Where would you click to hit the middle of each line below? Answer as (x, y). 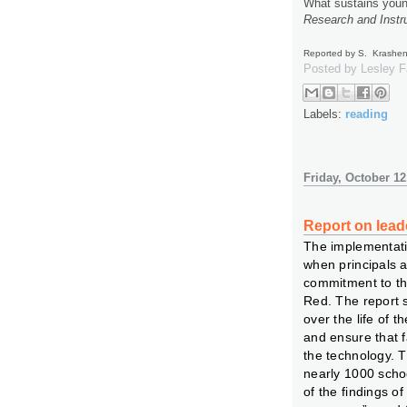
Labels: (324, 114)
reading (367, 114)
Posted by (332, 69)
